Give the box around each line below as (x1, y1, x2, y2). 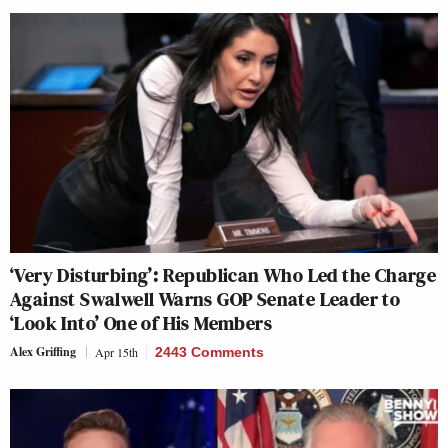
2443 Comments (155, 344, 264, 361)
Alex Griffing (10, 343, 76, 361)
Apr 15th (95, 344, 138, 361)
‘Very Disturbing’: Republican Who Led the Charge (10, 261, 437, 290)
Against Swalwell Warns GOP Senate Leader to (10, 285, 401, 314)
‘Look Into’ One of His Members (10, 309, 272, 338)
